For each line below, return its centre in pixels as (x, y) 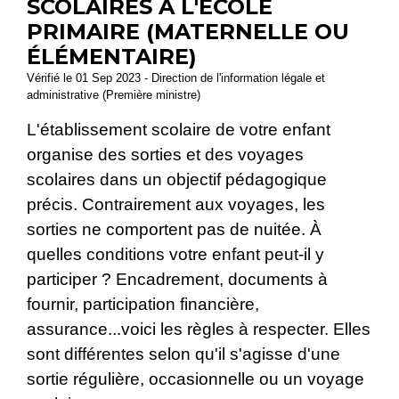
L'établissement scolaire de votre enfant (179, 129)
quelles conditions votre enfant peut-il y (175, 254)
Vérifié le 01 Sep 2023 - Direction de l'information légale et (176, 77)
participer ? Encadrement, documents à (177, 279)
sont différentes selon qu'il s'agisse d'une (183, 354)
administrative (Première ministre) (114, 94)
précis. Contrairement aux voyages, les (176, 204)
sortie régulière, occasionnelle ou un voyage (195, 379)
